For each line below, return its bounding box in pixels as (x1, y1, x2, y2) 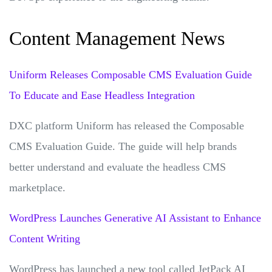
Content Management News (9, 27, 225, 49)
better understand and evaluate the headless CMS (9, 160, 226, 173)
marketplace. (9, 181, 69, 194)
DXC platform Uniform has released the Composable (9, 119, 244, 132)
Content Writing (9, 232, 80, 245)
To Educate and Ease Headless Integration (9, 89, 195, 101)
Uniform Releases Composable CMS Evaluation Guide (9, 68, 252, 81)
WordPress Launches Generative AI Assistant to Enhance (9, 211, 261, 224)
